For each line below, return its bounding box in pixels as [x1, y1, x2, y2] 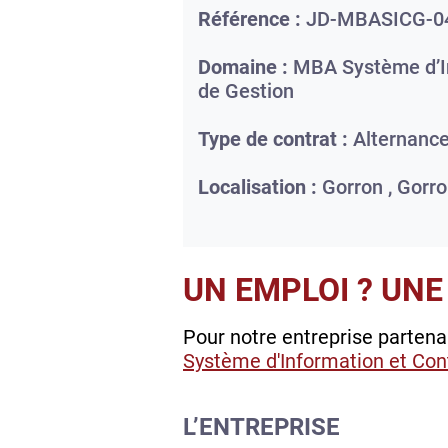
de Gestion [198, 79, 294, 104]
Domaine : [198, 55, 288, 80]
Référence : [198, 7, 301, 32]
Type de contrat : [198, 127, 348, 152]
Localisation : [198, 175, 317, 200]
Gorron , [322, 175, 397, 200]
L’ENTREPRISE [183, 413, 340, 442]
